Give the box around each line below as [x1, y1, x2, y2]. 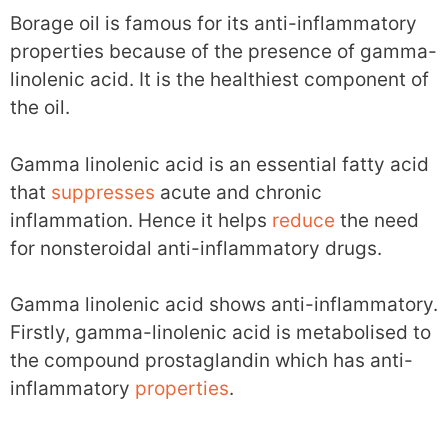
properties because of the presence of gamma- [10, 40, 437, 64]
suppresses [51, 180, 155, 204]
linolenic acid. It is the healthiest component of [10, 68, 429, 92]
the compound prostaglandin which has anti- [10, 349, 413, 373]
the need [335, 208, 419, 232]
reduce [272, 208, 335, 232]
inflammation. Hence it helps [10, 208, 272, 232]
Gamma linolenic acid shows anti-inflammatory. [10, 293, 438, 317]
